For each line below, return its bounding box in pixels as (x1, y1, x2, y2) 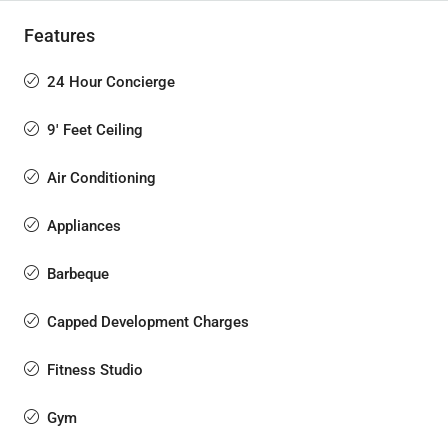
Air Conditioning (47, 169, 156, 187)
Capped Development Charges (47, 313, 249, 331)
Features (24, 25, 95, 46)
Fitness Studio (47, 361, 143, 379)
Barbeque (47, 265, 109, 283)
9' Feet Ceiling (47, 121, 143, 139)
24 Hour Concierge (47, 73, 175, 91)
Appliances (47, 217, 121, 235)
